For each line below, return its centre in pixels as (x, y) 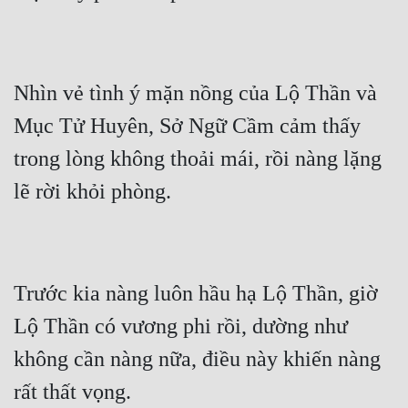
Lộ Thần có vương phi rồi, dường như (181, 326)
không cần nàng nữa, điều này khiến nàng (197, 359)
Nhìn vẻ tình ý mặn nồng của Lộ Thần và (195, 93)
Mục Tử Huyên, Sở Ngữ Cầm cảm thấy (187, 126)
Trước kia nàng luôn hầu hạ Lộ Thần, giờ (196, 294)
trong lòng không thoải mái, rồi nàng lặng (198, 159)
